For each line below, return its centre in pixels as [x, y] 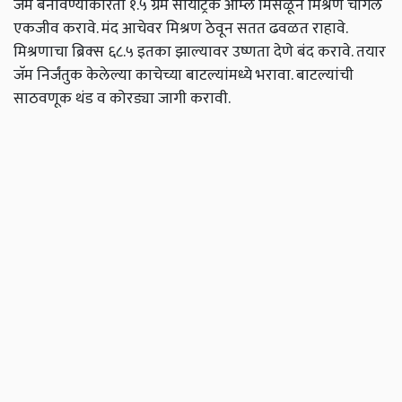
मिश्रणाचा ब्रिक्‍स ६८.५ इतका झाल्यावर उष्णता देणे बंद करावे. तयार [200, 52]
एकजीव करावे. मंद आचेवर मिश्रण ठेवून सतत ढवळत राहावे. [180, 29]
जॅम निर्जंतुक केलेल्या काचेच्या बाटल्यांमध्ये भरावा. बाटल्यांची [184, 75]
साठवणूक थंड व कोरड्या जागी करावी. [122, 99]
